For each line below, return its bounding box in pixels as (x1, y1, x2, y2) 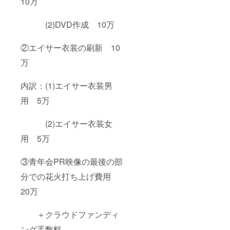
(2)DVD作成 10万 (21, 18, 114, 30)
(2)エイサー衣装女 (21, 117, 112, 129)
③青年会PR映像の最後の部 (21, 155, 123, 167)
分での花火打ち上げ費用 (21, 170, 119, 182)
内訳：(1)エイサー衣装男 (21, 79, 112, 91)
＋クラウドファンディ (21, 208, 119, 220)
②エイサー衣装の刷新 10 (21, 41, 120, 53)
